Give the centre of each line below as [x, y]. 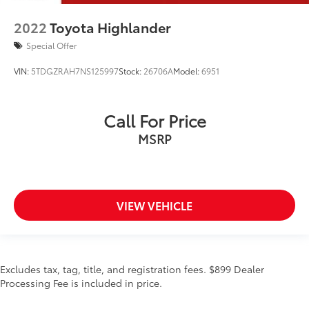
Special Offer [51, 45]
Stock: [131, 70]
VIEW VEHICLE [154, 205]
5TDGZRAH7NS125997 [75, 70]
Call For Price [154, 120]
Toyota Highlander [110, 27]
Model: [187, 70]
